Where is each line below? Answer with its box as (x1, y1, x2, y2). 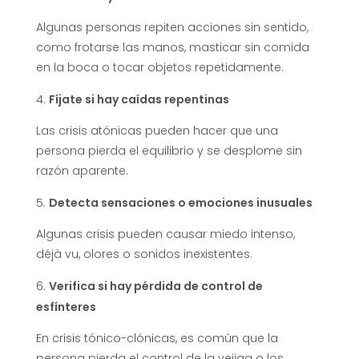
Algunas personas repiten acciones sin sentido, (36, 18, 309, 35)
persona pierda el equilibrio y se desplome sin (36, 142, 302, 159)
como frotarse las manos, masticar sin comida (36, 38, 309, 55)
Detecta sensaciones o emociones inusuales (49, 194, 313, 211)
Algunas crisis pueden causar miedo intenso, (36, 225, 295, 242)
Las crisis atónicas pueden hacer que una (36, 122, 278, 139)
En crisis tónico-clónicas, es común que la (36, 329, 278, 346)
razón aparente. (36, 162, 128, 179)
